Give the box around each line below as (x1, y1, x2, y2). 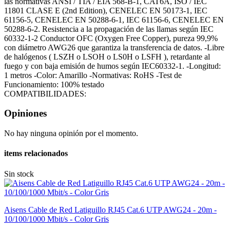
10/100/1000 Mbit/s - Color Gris (4, 214, 109, 223)
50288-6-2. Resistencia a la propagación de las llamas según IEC (4, 24, 214, 33)
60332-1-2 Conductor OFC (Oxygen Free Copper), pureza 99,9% (4, 33, 218, 43)
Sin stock (4, 169, 34, 178)
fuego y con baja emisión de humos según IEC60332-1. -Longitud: (4, 61, 221, 70)
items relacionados (4, 149, 68, 158)
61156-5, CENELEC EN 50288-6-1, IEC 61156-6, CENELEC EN (4, 15, 224, 24)
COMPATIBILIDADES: (4, 89, 86, 98)
